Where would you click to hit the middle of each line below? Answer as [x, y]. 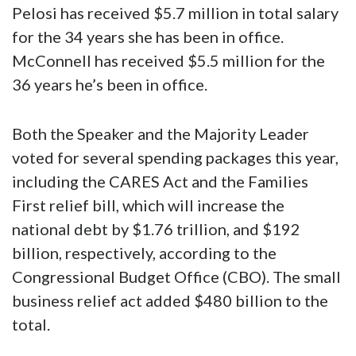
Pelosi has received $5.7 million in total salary [175, 13]
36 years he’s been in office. [110, 85]
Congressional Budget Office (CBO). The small [176, 277]
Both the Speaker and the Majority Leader [161, 134]
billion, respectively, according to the [144, 253]
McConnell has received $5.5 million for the [168, 61]
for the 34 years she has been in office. [148, 37]
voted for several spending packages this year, [175, 158]
